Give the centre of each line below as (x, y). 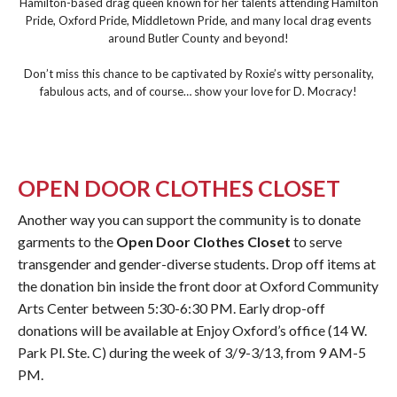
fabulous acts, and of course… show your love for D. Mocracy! (198, 91)
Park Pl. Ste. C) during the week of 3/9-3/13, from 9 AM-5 (192, 352)
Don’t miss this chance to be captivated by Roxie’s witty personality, (198, 73)
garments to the (67, 241)
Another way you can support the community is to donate (189, 219)
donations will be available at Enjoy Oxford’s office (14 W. (192, 330)
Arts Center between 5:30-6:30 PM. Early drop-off (171, 307)
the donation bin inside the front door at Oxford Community (198, 285)
